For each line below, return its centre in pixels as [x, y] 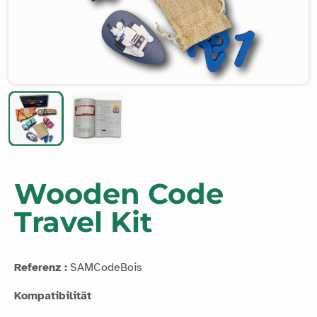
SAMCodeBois [105, 267]
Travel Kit [83, 221]
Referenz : [41, 267]
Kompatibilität [53, 295]
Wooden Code [119, 193]
